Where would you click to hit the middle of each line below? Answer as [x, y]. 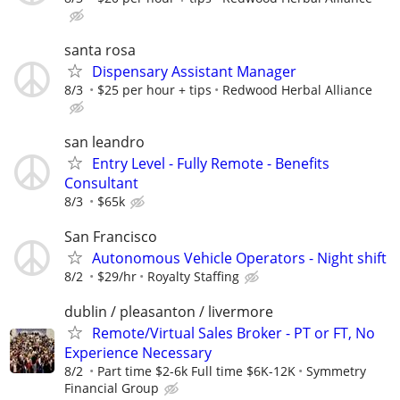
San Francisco [111, 237]
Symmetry [336, 371]
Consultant [101, 183]
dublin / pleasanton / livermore [169, 312]
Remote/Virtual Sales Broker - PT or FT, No [233, 333]
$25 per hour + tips [154, 89]
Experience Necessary [138, 353]
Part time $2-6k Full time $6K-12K [196, 371]
